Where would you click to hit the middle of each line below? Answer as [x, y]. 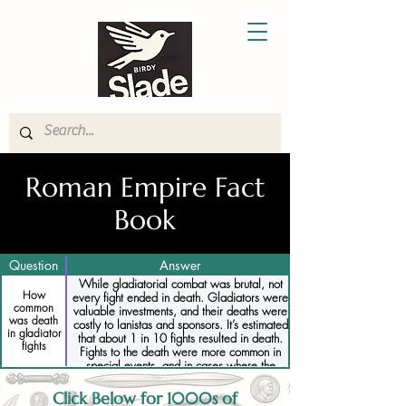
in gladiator [34, 333]
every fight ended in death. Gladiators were [180, 297]
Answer [180, 265]
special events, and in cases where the [180, 365]
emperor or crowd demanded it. [180, 379]
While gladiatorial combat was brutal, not [180, 284]
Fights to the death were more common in [180, 352]
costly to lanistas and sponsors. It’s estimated [180, 324]
